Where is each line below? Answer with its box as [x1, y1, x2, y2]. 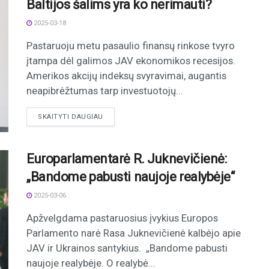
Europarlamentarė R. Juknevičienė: [26, 151, 227, 166]
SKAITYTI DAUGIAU [38, 112, 103, 121]
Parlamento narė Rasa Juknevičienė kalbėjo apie [26, 226, 241, 239]
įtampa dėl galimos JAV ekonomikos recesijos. [26, 54, 235, 67]
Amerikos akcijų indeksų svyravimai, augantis [26, 69, 226, 82]
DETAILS [102, 112, 131, 120]
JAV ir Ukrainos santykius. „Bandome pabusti [26, 241, 228, 254]
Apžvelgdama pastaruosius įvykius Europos [26, 211, 218, 224]
